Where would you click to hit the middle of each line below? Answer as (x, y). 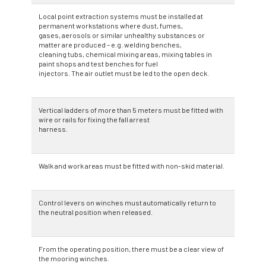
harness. (53, 129)
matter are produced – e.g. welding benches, (110, 44)
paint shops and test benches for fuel (98, 63)
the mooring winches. (74, 258)
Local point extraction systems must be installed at (121, 16)
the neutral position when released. (96, 212)
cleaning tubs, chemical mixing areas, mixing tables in (125, 54)
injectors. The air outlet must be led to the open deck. (124, 73)
